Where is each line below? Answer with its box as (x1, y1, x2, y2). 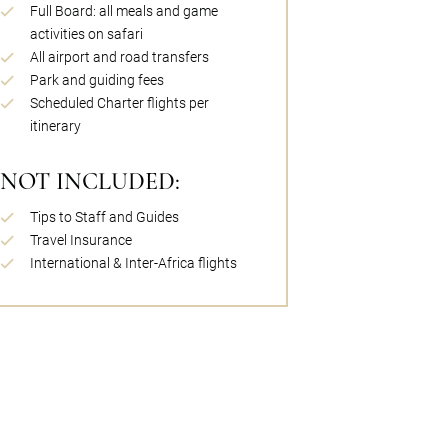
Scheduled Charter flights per (30, 95, 209, 112)
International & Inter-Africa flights (30, 255, 237, 272)
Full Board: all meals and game (30, 3, 218, 20)
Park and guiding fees (30, 72, 164, 89)
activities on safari (30, 26, 143, 43)
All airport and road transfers (30, 49, 209, 66)
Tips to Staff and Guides (30, 209, 179, 226)
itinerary (30, 118, 81, 135)
